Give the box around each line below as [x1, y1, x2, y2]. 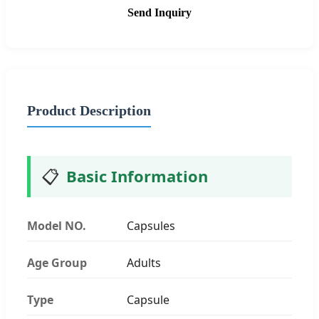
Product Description [27, 102, 151, 118]
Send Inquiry [127, 6, 192, 19]
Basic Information [66, 165, 208, 187]
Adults [127, 254, 161, 271]
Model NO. [27, 217, 86, 234]
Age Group [27, 254, 87, 271]
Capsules [127, 217, 175, 234]
